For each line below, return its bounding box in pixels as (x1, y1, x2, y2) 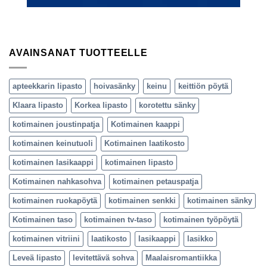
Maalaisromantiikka (145, 253, 217, 262)
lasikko (187, 234, 213, 243)
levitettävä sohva (73, 253, 134, 262)
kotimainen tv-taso (84, 215, 152, 224)
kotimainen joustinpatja (13, 119, 100, 129)
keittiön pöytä (178, 81, 228, 91)
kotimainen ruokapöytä (13, 195, 97, 205)
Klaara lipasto (13, 100, 63, 110)
